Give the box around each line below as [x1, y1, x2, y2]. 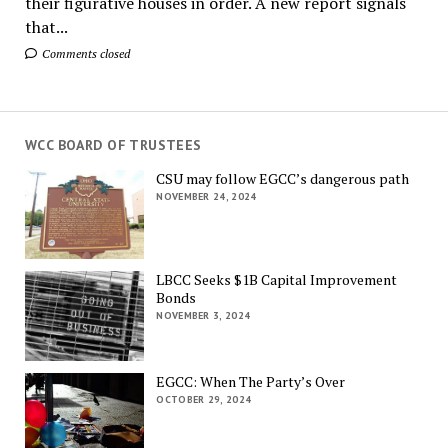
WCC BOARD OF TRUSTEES [24, 136, 202, 154]
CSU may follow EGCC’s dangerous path [156, 168, 410, 188]
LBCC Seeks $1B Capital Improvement [156, 270, 398, 290]
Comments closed [38, 45, 130, 61]
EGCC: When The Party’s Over [156, 371, 346, 391]
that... [24, 15, 68, 38]
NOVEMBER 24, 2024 [156, 189, 257, 203]
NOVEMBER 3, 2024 [156, 309, 251, 323]
